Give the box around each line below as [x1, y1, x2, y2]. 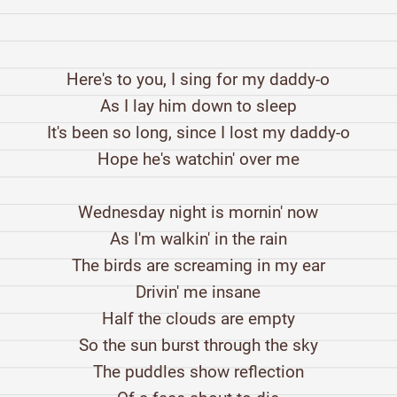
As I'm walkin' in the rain [109, 229, 287, 250]
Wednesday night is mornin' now [78, 202, 319, 223]
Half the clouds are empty [101, 308, 295, 330]
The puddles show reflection [92, 362, 304, 383]
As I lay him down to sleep [99, 96, 297, 117]
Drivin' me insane [136, 282, 261, 303]
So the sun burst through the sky [78, 335, 318, 356]
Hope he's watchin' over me [97, 149, 300, 170]
